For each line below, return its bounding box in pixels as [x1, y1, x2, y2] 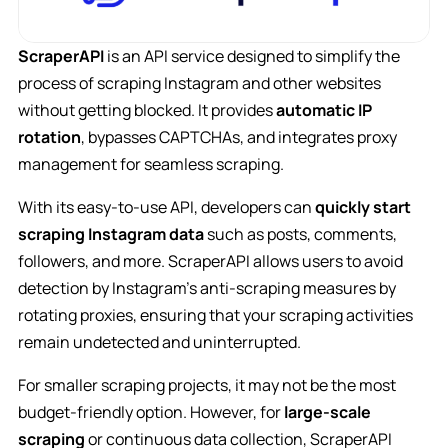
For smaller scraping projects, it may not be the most [17, 373, 396, 396]
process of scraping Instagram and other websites [17, 71, 381, 94]
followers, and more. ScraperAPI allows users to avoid [17, 249, 403, 272]
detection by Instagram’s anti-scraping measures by [17, 276, 396, 299]
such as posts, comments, [203, 222, 397, 245]
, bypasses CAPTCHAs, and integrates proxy [80, 125, 397, 148]
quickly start [311, 195, 411, 218]
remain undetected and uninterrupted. [17, 330, 301, 353]
